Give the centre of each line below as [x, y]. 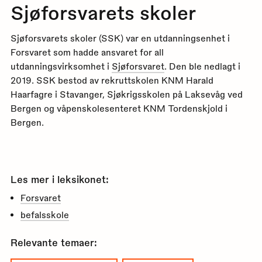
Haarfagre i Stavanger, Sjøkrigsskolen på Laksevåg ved [126, 94]
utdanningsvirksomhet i [61, 66]
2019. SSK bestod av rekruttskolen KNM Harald [112, 80]
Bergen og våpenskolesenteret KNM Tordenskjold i [119, 108]
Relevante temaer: [54, 242]
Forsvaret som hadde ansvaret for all [87, 52]
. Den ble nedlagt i [202, 66]
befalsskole [45, 214]
